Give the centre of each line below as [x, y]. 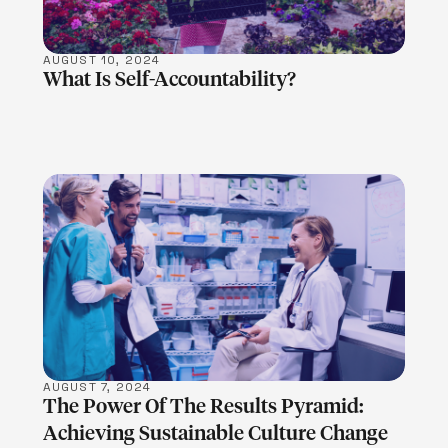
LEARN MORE [224, 277]
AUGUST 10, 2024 [101, 59]
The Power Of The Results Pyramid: [203, 407]
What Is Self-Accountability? [169, 79]
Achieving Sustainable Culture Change [215, 434]
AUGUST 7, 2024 [97, 387]
